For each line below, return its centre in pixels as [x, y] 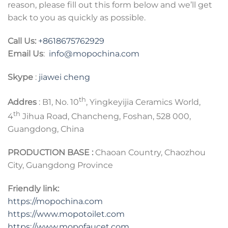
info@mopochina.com [94, 54]
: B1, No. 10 [58, 102]
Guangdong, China [46, 129]
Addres [22, 102]
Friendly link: [33, 188]
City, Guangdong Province [60, 165]
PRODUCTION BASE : [50, 153]
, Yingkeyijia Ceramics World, [143, 102]
